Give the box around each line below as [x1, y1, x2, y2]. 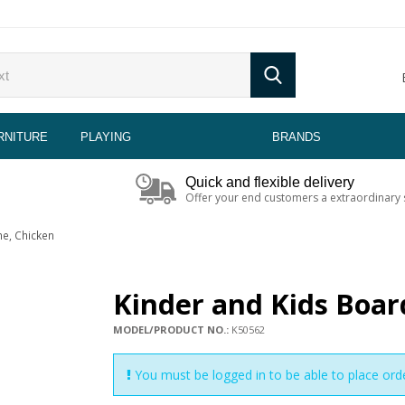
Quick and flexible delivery [184, 173, 354, 190]
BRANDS [271, 129, 321, 144]
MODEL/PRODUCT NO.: [113, 322, 230, 336]
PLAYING [80, 129, 132, 144]
